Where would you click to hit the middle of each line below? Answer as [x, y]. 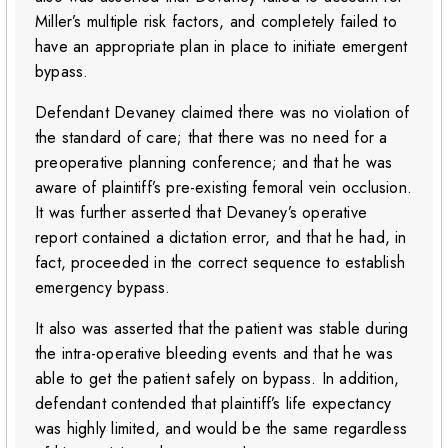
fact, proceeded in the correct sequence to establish [220, 263]
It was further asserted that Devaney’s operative [201, 213]
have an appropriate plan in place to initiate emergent [221, 47]
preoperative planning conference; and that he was [214, 163]
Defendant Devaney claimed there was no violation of [222, 113]
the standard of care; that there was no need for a [211, 138]
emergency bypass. [103, 288]
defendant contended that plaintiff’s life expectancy [213, 404]
